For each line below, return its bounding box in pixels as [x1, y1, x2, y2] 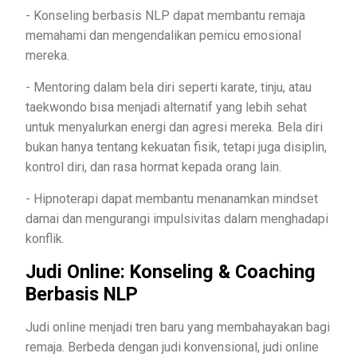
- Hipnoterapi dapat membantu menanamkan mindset [25, 190, 318, 206]
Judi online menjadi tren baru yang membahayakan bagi [25, 319, 330, 335]
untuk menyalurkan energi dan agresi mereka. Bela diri [25, 119, 323, 135]
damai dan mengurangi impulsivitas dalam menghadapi [25, 210, 328, 226]
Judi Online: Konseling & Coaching [25, 260, 316, 283]
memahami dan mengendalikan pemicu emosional [25, 27, 301, 43]
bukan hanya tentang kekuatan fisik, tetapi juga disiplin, [25, 139, 327, 155]
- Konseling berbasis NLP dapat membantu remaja [25, 7, 305, 23]
